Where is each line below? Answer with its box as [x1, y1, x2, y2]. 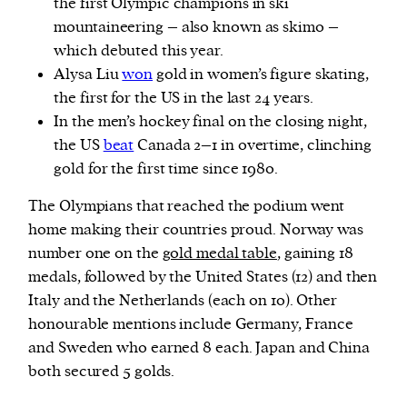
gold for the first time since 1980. [54, 159, 278, 180]
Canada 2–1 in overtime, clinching [134, 135, 372, 156]
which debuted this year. [54, 41, 223, 62]
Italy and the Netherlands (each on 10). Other [28, 291, 337, 312]
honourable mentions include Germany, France [28, 314, 354, 335]
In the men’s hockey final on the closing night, [54, 112, 367, 133]
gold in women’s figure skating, [153, 65, 369, 85]
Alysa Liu [54, 65, 123, 85]
